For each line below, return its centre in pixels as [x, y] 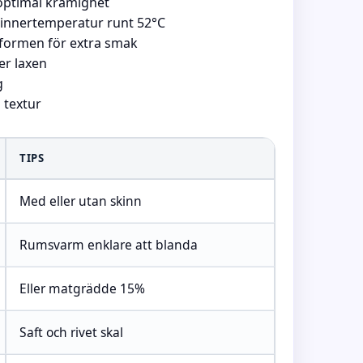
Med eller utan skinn [81, 201]
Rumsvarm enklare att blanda [109, 245]
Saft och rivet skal [71, 332]
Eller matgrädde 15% [82, 288]
